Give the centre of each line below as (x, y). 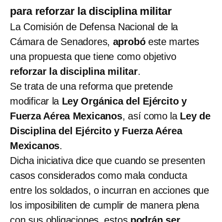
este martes (172, 41)
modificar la (36, 101)
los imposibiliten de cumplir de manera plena (105, 205)
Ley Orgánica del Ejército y (124, 101)
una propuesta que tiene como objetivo (93, 56)
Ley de (195, 116)
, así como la (151, 116)
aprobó (129, 41)
